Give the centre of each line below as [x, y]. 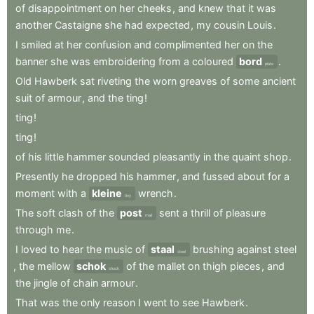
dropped [97, 177]
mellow [54, 266]
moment [35, 193]
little [54, 157]
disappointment [65, 8]
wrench [156, 193]
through [34, 230]
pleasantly [177, 157]
